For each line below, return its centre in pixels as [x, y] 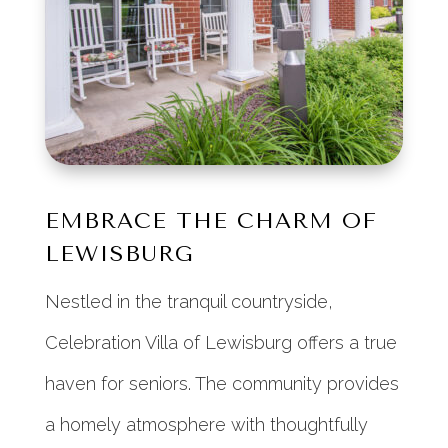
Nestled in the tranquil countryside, [188, 302]
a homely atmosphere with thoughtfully [206, 425]
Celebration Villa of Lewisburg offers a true [220, 343]
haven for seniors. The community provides [221, 384]
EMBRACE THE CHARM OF [210, 221]
